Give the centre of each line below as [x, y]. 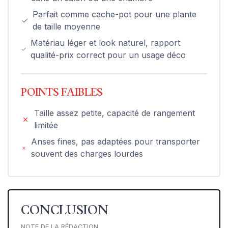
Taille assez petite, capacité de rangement [115, 113]
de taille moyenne [66, 26]
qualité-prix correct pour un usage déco [108, 55]
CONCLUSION [65, 210]
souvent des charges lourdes [87, 153]
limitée [46, 125]
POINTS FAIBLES [62, 92]
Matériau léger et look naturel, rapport [106, 42]
